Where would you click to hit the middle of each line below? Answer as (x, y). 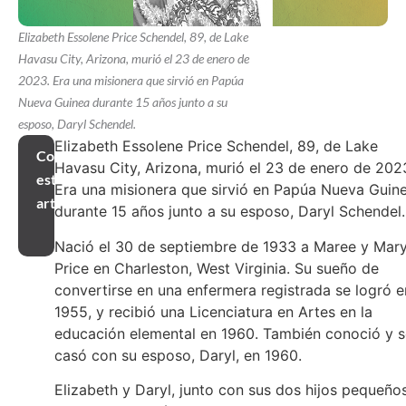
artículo (61, 203)
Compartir (70, 156)
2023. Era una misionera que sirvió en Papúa (131, 81)
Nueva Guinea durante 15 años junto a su (123, 102)
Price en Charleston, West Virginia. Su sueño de (217, 268)
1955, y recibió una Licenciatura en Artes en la (213, 311)
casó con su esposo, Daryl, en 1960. (178, 355)
